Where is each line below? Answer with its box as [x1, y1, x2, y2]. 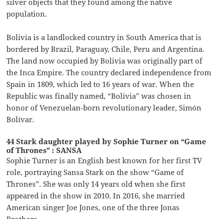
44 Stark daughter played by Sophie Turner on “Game [6, 136, 207, 146]
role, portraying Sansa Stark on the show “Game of [6, 167, 184, 177]
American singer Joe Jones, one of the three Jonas [6, 202, 180, 212]
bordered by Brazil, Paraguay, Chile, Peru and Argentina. [6, 44, 205, 54]
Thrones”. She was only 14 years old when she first [6, 178, 186, 189]
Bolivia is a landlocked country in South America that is [6, 32, 202, 42]
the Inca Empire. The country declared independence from [6, 67, 212, 77]
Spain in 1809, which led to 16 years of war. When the [6, 79, 195, 89]
